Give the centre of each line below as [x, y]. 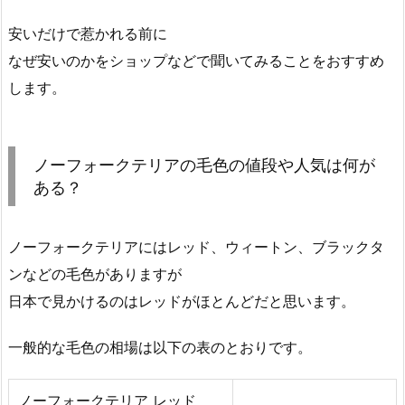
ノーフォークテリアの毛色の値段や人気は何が [204, 165]
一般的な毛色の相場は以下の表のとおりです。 [160, 347]
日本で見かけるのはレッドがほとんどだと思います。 [182, 301]
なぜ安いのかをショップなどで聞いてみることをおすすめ [196, 60]
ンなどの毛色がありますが [95, 273]
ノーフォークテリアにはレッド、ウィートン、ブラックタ [196, 246]
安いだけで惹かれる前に [88, 33]
